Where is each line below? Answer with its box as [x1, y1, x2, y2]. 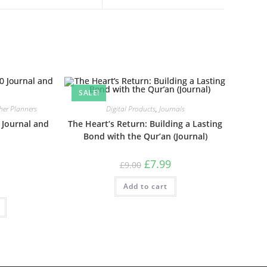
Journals [159, 104, 185, 114]
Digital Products [105, 104, 156, 114]
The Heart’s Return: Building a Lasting [68, 118, 223, 129]
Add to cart [123, 181, 167, 191]
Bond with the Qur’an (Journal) [83, 131, 207, 142]
